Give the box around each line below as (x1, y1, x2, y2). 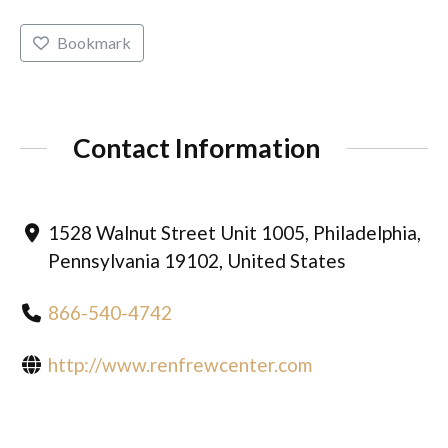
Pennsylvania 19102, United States (47, 249, 346, 273)
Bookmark (56, 33, 131, 53)
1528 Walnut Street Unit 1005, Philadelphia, (47, 221, 421, 245)
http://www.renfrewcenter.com (47, 353, 312, 377)
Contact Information (73, 131, 321, 164)
